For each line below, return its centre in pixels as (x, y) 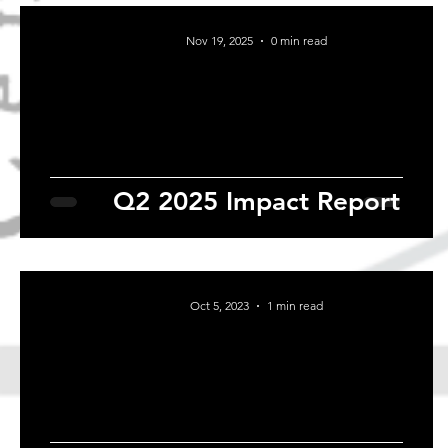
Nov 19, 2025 (219, 41)
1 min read (295, 306)
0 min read (299, 41)
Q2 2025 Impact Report (256, 202)
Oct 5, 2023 (219, 306)
